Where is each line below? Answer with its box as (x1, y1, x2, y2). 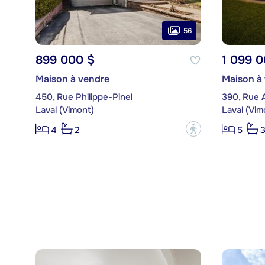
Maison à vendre (35, 73, 109, 86)
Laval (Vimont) (35, 104, 94, 117)
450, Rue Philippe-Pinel (35, 91, 132, 104)
